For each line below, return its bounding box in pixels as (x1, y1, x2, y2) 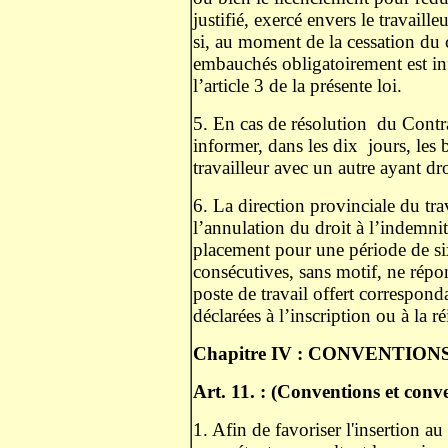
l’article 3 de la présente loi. (193, 75, 407, 96)
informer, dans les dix (193, 135, 358, 156)
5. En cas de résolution (193, 113, 367, 134)
